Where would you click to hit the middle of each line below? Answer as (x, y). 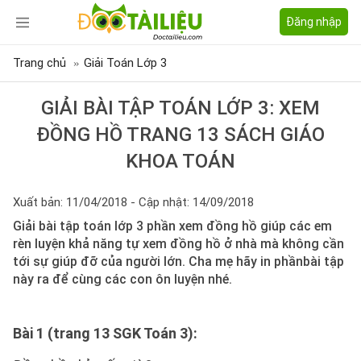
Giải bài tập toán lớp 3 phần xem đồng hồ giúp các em (172, 226)
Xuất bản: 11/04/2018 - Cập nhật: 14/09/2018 (133, 202)
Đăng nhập (314, 22)
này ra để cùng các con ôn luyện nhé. (122, 279)
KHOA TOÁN (180, 161)
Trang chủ (39, 63)
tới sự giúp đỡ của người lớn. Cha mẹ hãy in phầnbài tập (178, 261)
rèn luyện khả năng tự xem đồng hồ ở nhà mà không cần (178, 244)
